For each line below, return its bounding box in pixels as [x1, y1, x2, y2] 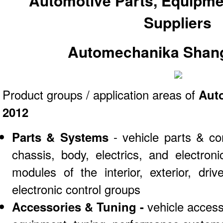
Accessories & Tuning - [12, 198, 148, 216]
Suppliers [144, 11, 212, 33]
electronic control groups [12, 181, 141, 198]
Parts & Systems [12, 128, 109, 146]
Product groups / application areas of [2, 86, 199, 104]
